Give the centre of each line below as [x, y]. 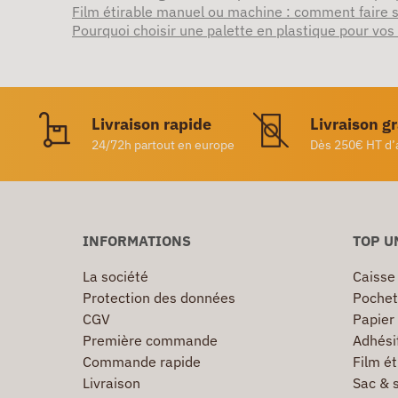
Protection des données [159, 298]
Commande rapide [142, 362]
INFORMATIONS [137, 241]
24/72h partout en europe [163, 145]
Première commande [150, 341]
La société [115, 277]
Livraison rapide [151, 124]
